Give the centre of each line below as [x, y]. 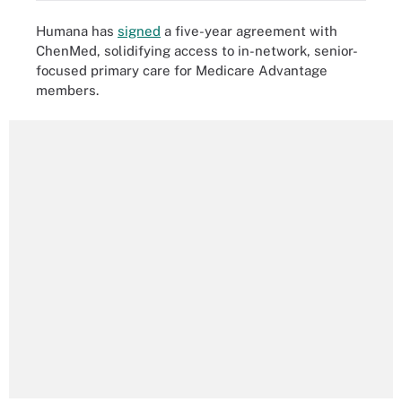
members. [67, 90]
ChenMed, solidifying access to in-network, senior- [197, 50]
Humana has [77, 31]
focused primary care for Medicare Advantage [182, 70]
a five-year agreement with [249, 31]
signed [139, 31]
